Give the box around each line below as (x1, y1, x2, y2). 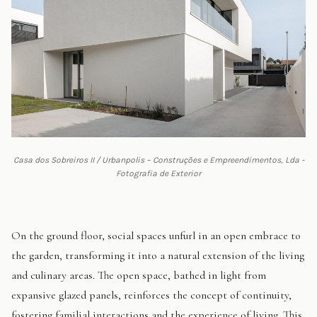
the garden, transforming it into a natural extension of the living (11, 248, 304, 263)
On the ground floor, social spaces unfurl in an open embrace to (11, 229, 301, 243)
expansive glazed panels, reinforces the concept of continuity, (11, 288, 292, 303)
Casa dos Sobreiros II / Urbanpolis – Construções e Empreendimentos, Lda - (13, 155, 304, 166)
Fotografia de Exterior (116, 168, 201, 179)
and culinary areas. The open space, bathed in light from (11, 268, 266, 283)
